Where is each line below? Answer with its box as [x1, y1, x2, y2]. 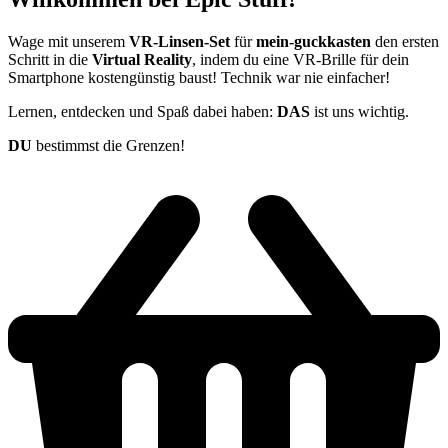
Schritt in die [8, 50, 92, 68]
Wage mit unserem [8, 32, 129, 50]
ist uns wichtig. [310, 102, 409, 120]
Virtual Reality [92, 50, 192, 68]
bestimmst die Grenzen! [32, 136, 185, 154]
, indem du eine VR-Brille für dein [192, 50, 409, 68]
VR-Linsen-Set [129, 32, 230, 50]
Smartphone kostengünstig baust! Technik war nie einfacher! [8, 68, 390, 86]
